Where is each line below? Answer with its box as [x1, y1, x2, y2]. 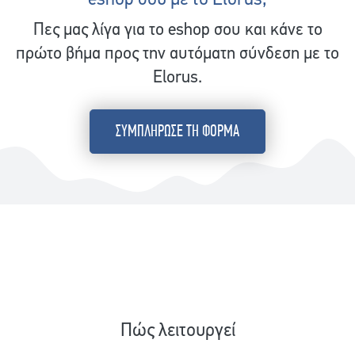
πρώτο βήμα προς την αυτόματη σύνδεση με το [16, 45, 339, 63]
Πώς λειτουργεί [120, 322, 235, 342]
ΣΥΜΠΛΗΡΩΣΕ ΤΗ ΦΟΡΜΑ [116, 122, 239, 140]
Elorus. [153, 69, 202, 86]
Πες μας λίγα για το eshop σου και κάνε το [32, 21, 323, 39]
